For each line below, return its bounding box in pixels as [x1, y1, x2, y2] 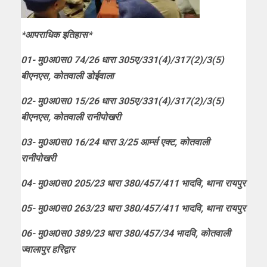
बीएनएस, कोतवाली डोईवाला [21, 70, 114, 82]
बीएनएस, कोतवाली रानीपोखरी [21, 111, 121, 123]
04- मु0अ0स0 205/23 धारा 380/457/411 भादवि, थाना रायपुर [21, 177, 246, 189]
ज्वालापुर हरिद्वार [21, 243, 74, 255]
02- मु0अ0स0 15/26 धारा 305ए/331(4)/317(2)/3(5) [21, 95, 224, 107]
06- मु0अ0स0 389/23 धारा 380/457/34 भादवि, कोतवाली [21, 227, 231, 239]
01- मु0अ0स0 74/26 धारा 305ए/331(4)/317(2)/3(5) [21, 54, 224, 66]
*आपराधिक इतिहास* [21, 29, 92, 41]
